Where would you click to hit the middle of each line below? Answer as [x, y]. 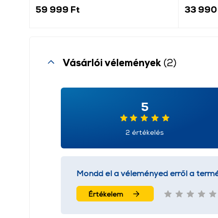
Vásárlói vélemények [113, 62]
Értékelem [106, 194]
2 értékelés [145, 132]
